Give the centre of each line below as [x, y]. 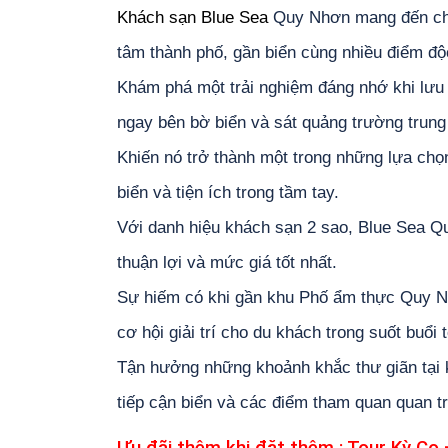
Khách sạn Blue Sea [192, 17]
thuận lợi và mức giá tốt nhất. [227, 262]
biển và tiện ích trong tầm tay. [228, 192]
